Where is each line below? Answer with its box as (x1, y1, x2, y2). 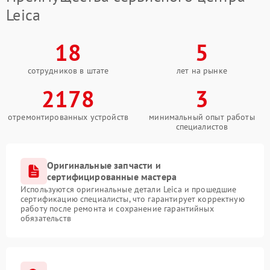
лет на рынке (177, 65, 227, 76)
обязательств (20, 213, 71, 224)
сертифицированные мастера (47, 171, 177, 183)
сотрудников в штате (27, 65, 109, 76)
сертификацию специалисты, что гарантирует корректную (20, 193, 245, 204)
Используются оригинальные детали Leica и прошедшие (20, 184, 237, 195)
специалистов (175, 121, 228, 132)
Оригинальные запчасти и (47, 159, 161, 171)
